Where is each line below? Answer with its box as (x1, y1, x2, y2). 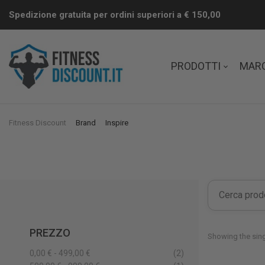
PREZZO (30, 227, 70, 240)
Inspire (105, 118, 128, 128)
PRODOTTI (171, 60, 221, 73)
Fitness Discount (9, 118, 66, 128)
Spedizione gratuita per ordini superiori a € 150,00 (9, 9, 221, 20)
